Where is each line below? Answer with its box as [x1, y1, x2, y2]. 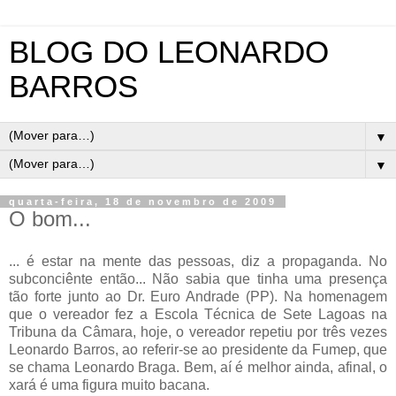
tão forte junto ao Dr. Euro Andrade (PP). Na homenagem [9, 288, 387, 304]
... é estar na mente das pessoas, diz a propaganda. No [9, 253, 387, 269]
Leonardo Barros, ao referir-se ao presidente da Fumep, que [9, 341, 387, 357]
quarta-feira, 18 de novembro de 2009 [9, 196, 277, 207]
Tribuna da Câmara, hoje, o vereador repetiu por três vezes [9, 324, 387, 339]
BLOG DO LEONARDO [9, 35, 329, 69]
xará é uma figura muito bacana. [9, 377, 209, 392]
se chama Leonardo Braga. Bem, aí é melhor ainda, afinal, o [9, 359, 387, 375]
